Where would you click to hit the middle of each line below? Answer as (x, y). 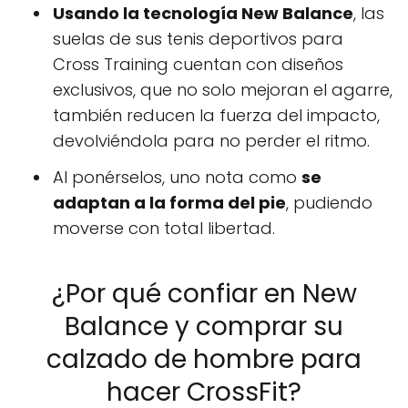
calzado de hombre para (204, 359)
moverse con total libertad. (164, 228)
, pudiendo (329, 202)
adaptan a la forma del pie (169, 202)
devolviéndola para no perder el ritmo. (211, 140)
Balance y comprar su (204, 326)
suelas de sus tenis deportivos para (198, 38)
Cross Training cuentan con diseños (198, 64)
